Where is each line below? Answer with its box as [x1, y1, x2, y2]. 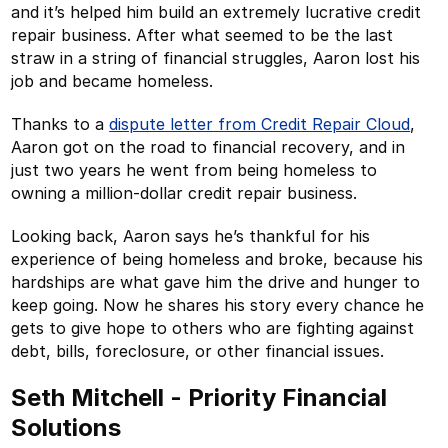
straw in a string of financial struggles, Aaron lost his [11, 47, 421, 68]
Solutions [11, 412, 122, 442]
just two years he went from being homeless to [11, 159, 378, 180]
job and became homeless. [11, 70, 214, 91]
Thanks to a [11, 113, 110, 134]
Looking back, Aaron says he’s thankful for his [11, 225, 371, 246]
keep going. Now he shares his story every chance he [11, 294, 425, 315]
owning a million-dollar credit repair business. [11, 182, 358, 203]
